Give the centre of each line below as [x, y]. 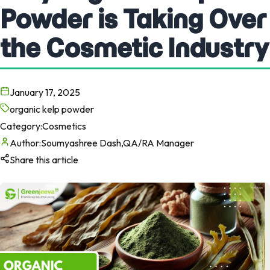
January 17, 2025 [45, 92]
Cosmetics [64, 126]
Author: [25, 143]
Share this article [44, 159]
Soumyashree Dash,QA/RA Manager [118, 143]
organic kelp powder [52, 109]
